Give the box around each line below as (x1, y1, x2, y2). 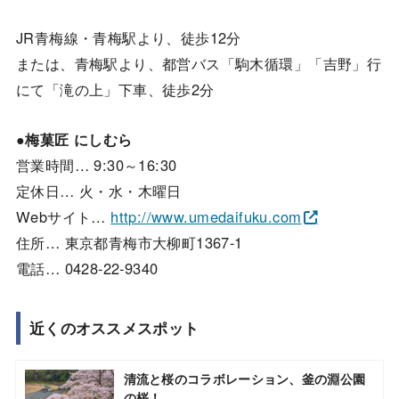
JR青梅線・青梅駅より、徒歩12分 (15, 27, 241, 49)
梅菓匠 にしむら (25, 127, 133, 150)
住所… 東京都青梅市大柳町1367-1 (15, 231, 243, 253)
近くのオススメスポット (28, 317, 199, 339)
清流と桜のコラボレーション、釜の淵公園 (123, 369, 366, 387)
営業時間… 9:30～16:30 (15, 153, 177, 175)
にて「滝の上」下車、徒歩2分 (15, 78, 215, 101)
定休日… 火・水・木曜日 (15, 179, 182, 201)
